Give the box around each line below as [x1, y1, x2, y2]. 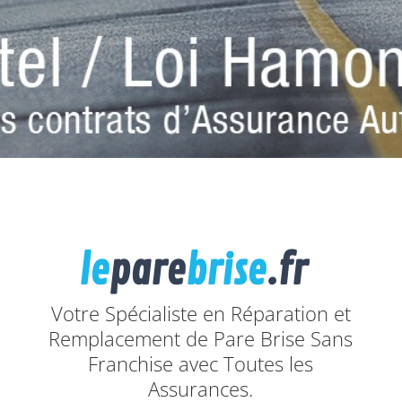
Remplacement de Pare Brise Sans [48, 325, 354, 353]
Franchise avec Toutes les [88, 350, 314, 378]
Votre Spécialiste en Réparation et [50, 300, 351, 328]
